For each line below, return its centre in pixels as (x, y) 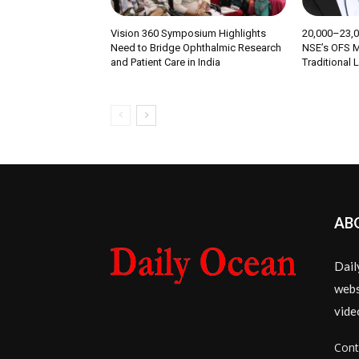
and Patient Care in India (165, 62)
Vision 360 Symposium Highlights (188, 33)
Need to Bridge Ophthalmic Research (196, 47)
